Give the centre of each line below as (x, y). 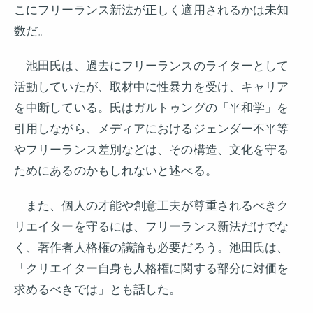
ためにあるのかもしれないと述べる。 (116, 171)
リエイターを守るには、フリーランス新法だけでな (152, 227)
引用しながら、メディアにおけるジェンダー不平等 (152, 129)
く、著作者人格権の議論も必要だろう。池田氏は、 (152, 248)
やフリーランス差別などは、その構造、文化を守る (152, 150)
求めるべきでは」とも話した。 (98, 290)
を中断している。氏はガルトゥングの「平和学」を (152, 108)
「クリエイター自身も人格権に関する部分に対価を (152, 269)
